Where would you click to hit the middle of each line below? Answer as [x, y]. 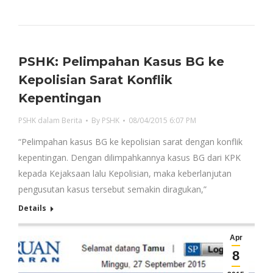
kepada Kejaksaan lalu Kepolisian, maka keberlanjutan [125, 173]
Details [32, 208]
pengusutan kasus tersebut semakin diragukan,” [112, 189]
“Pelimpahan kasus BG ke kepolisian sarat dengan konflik [130, 142]
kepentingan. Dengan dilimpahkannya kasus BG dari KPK [129, 158]
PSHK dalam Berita [50, 120]
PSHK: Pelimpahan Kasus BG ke [121, 62]
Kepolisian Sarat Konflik [95, 80]
